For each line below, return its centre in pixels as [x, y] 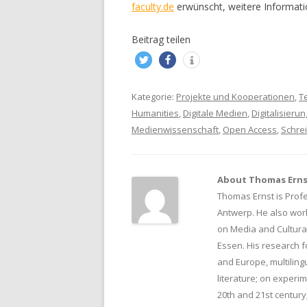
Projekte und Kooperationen [235, 97]
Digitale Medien [215, 113]
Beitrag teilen [161, 39]
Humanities [155, 113]
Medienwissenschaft [175, 130]
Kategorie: [154, 97]
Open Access [250, 130]
